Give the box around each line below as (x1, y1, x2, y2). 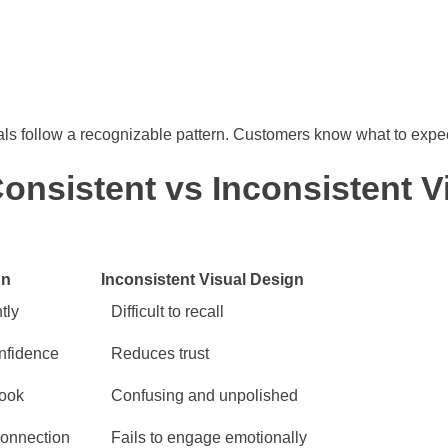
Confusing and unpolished (111, 387, 298, 405)
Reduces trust (111, 345, 209, 363)
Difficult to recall (111, 303, 224, 321)
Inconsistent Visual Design (101, 271, 304, 289)
